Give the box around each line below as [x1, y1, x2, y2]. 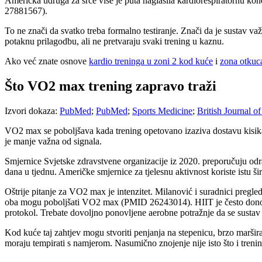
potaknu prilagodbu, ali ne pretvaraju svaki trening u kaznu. [5, 36, 224, 46]
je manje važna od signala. [5, 136, 102, 146]
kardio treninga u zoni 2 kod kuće [89, 56, 213, 66]
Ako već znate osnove [5, 56, 89, 66]
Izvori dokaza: [5, 105, 60, 116]
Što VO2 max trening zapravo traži [5, 78, 216, 94]
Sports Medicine [132, 105, 192, 116]
